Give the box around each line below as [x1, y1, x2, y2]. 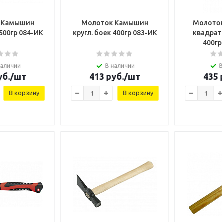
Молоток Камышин [81, 19, 148, 27]
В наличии [105, 62, 135, 69]
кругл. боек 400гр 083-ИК [72, 29, 157, 37]
